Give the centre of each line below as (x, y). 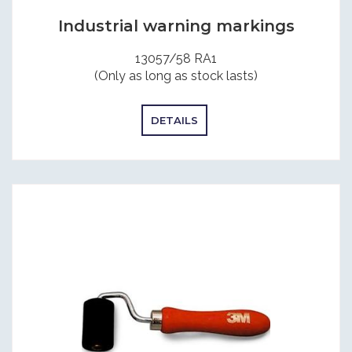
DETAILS (174, 120)
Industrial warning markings (176, 26)
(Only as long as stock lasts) (176, 75)
